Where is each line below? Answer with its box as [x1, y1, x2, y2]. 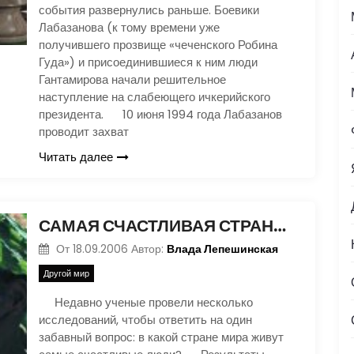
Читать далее [39, 149, 113, 165]
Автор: [130, 242, 167, 257]
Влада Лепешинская [166, 241, 278, 257]
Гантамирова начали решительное [39, 71, 226, 88]
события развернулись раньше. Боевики [39, 2, 259, 18]
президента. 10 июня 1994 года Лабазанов [39, 106, 282, 122]
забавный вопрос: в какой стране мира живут [39, 328, 284, 345]
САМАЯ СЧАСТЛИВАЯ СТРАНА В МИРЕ [273, 214, 286, 237]
